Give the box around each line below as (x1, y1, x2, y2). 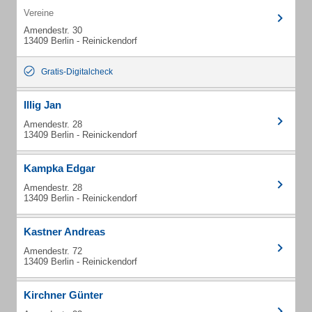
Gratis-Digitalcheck (41, 67, 113, 77)
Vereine (24, 8, 54, 18)
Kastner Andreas (24, 226, 105, 237)
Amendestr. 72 (24, 246, 82, 256)
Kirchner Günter (24, 289, 103, 301)
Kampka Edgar (24, 162, 95, 174)
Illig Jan (24, 99, 61, 111)
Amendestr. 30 (24, 25, 82, 36)
